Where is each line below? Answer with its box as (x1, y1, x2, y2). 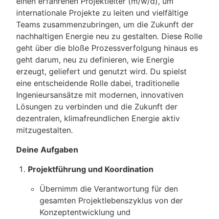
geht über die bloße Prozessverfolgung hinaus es (16, 43, 198, 53)
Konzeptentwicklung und (40, 207, 131, 218)
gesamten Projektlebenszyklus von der (40, 196, 183, 206)
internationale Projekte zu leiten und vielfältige (16, 8, 188, 18)
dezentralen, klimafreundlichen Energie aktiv (16, 113, 180, 124)
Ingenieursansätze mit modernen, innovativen (16, 90, 183, 100)
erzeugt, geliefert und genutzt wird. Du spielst (16, 66, 187, 77)
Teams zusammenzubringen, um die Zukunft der (16, 20, 194, 30)
